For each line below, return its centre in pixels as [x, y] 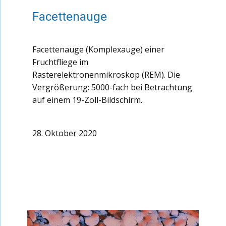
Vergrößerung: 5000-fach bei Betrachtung [112, 87]
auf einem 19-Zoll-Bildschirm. [87, 100]
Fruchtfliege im [60, 62]
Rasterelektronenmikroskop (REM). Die [106, 75]
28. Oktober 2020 [65, 133]
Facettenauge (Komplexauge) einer [98, 49]
